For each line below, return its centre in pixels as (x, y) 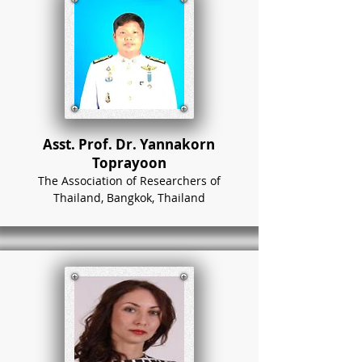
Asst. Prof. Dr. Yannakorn (129, 144)
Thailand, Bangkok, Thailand (129, 198)
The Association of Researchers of (129, 181)
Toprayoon (129, 163)
